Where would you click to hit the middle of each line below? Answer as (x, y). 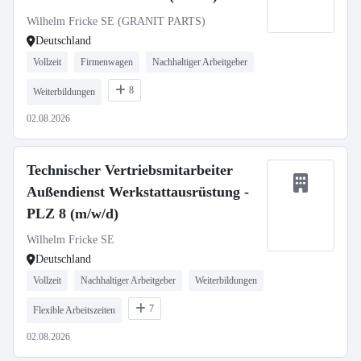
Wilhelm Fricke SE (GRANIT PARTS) (116, 21)
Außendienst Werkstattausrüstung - (138, 192)
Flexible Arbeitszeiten (74, 310)
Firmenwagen (107, 62)
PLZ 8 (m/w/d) (73, 214)
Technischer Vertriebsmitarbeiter (130, 170)
